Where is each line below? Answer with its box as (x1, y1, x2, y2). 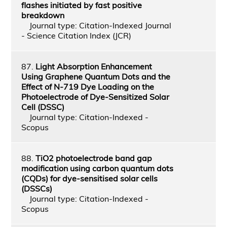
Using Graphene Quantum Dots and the (21, 71, 170, 82)
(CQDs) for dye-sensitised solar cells (21, 173, 158, 183)
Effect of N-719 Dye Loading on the (21, 81, 154, 92)
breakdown (21, 10, 64, 20)
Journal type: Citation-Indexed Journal (21, 20, 171, 30)
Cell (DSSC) (21, 101, 64, 112)
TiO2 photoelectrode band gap (35, 153, 152, 163)
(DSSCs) (21, 183, 52, 194)
